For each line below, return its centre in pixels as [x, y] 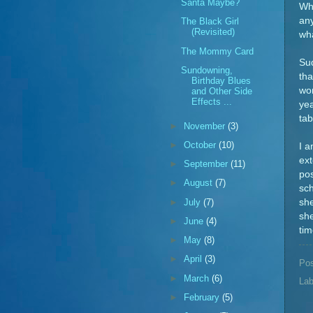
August [200, 183]
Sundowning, [207, 70]
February [203, 297]
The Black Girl [210, 22]
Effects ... [212, 101]
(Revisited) [213, 32]
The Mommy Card [218, 51]
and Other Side [222, 91]
